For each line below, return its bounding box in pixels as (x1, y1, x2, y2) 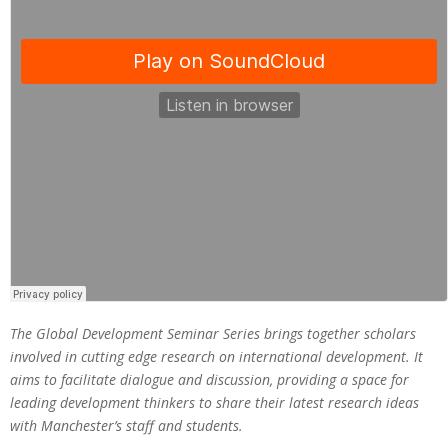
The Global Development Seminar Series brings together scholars (10, 324, 416, 343)
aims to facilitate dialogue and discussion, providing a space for (10, 370, 409, 389)
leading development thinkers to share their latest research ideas (10, 393, 419, 412)
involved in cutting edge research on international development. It (10, 347, 423, 366)
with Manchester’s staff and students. (10, 416, 243, 435)
